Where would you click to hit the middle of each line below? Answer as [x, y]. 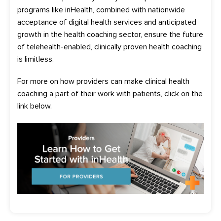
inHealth [79, 10]
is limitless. [37, 59]
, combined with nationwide [139, 10]
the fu [179, 34]
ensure [157, 34]
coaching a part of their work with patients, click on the [110, 93]
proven [134, 47]
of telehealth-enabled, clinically [69, 47]
